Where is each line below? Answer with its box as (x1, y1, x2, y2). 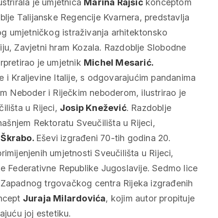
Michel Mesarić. (84, 57, 153, 68)
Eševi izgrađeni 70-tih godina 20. (36, 132, 171, 143)
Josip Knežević (60, 102, 127, 113)
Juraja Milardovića (22, 193, 106, 203)
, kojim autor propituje (106, 193, 195, 203)
